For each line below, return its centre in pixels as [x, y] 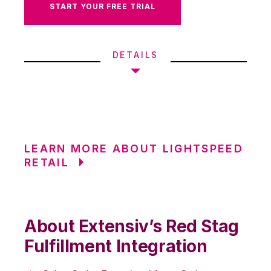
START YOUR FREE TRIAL [103, 6]
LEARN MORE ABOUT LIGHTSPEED [134, 148]
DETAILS [135, 54]
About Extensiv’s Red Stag [132, 226]
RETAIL [47, 162]
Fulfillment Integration [116, 246]
